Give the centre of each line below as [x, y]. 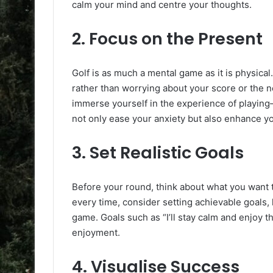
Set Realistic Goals [167, 152]
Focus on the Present [176, 38]
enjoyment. [96, 232]
